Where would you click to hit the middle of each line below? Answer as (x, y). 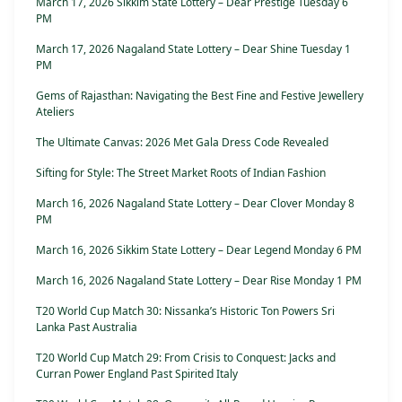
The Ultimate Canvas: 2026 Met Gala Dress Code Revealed (182, 143)
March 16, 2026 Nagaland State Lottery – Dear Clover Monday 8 (195, 204)
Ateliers (55, 112)
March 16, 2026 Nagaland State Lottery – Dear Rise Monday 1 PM (199, 281)
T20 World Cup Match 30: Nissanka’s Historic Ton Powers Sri (185, 311)
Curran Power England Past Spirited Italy (137, 374)
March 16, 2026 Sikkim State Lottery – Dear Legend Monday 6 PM (199, 250)
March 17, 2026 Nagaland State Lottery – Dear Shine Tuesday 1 (193, 49)
